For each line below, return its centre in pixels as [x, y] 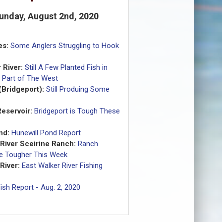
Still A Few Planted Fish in [66, 68]
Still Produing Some [78, 89]
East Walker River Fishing [62, 166]
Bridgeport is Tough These [77, 111]
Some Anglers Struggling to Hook [64, 46]
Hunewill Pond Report [46, 133]
